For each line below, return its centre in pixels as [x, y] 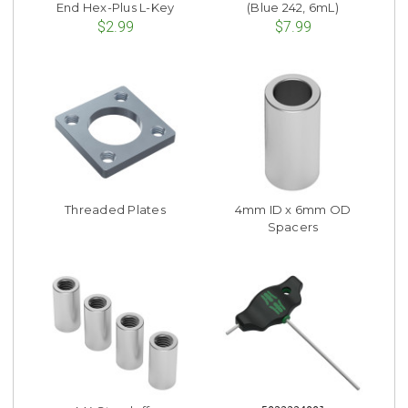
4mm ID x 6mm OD [293, 210]
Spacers [293, 227]
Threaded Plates [115, 210]
